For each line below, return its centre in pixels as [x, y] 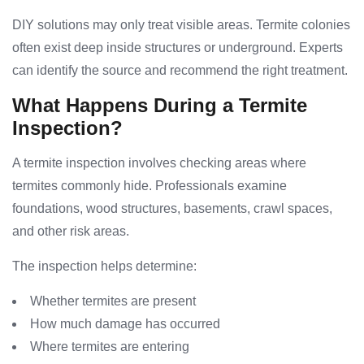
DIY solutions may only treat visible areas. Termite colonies [181, 25]
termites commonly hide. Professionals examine [149, 186]
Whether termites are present [113, 301]
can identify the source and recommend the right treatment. [180, 71]
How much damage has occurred [125, 324]
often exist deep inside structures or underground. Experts [178, 48]
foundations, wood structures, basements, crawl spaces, [172, 209]
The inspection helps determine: [104, 266]
